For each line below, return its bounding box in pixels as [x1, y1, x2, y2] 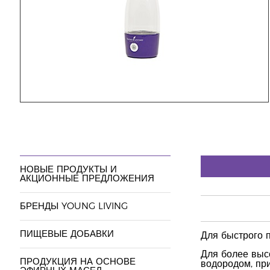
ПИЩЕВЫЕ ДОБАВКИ [19, 230, 114, 239]
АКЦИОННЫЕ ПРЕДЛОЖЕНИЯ [19, 174, 154, 183]
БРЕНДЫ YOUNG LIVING [19, 202, 128, 211]
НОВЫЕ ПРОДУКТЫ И [19, 165, 117, 174]
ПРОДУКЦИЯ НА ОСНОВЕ [19, 257, 136, 266]
